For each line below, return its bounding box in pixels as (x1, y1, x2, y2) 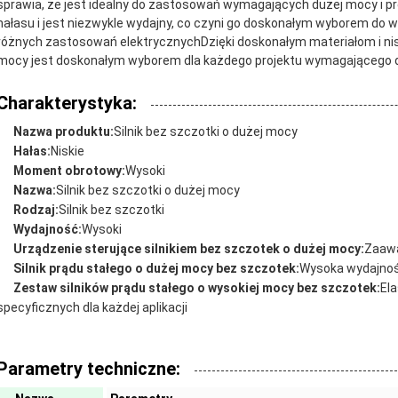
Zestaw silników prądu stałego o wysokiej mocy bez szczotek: (13, 281, 380, 295)
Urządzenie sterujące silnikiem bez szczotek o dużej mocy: (13, 242, 364, 256)
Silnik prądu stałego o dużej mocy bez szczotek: (13, 261, 299, 275)
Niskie (51, 144, 84, 158)
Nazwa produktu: (13, 124, 114, 139)
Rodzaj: (13, 203, 59, 217)
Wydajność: (13, 222, 82, 236)
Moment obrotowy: (13, 163, 125, 178)
